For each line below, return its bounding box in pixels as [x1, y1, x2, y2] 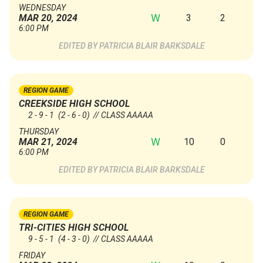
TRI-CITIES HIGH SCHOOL [19, 222, 129, 234]
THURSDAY [19, 127, 59, 137]
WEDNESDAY [19, 3, 66, 13]
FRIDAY [19, 251, 45, 261]
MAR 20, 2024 [19, 12, 77, 24]
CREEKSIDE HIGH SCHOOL [19, 98, 130, 110]
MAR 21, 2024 [19, 136, 77, 148]
